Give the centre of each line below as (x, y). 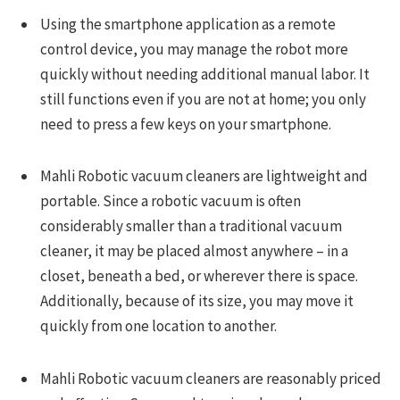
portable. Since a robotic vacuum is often (171, 201)
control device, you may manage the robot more (194, 49)
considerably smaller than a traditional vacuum (191, 226)
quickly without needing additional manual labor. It (205, 74)
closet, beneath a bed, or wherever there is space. (199, 276)
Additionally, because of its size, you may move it (197, 301)
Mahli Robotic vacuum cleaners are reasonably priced (211, 378)
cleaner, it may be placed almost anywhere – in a (194, 251)
